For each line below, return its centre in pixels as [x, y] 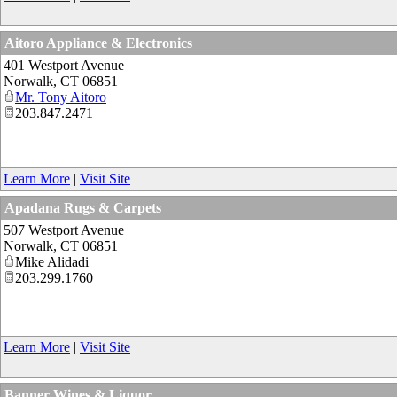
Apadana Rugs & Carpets [83, 207]
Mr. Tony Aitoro [61, 97]
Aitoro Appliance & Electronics [98, 43]
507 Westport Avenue [64, 230]
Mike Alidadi [52, 261]
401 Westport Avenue [64, 66]
